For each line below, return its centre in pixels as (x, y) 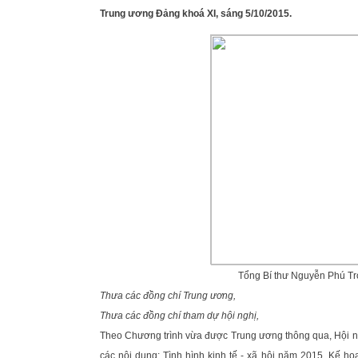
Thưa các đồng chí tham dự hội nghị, (179, 316)
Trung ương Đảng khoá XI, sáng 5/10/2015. (195, 14)
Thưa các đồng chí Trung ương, (167, 296)
